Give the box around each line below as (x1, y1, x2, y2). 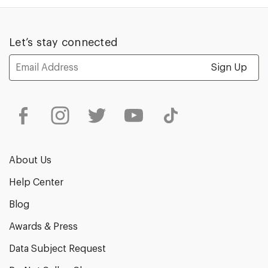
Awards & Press (9, 221, 78, 232)
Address (9, 65, 31, 71)
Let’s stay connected (9, 37, 118, 48)
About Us (9, 155, 51, 165)
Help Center (9, 177, 63, 187)
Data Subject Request (9, 243, 106, 254)
